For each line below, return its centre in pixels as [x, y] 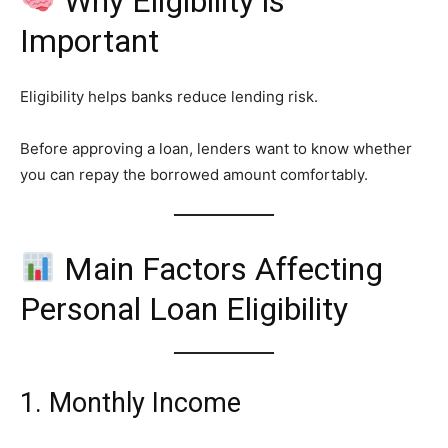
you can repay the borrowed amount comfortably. [194, 174]
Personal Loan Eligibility [184, 308]
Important [89, 40]
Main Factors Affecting [220, 268]
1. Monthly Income [130, 402]
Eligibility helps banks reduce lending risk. [169, 96]
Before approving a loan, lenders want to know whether [216, 148]
